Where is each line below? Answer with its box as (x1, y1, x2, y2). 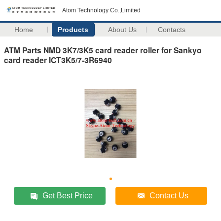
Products (58, 26, 89, 34)
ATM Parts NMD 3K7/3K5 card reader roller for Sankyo (4, 44, 202, 56)
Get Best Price (42, 191, 93, 200)
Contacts (158, 26, 186, 34)
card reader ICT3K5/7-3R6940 (4, 54, 112, 66)
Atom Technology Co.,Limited (62, 7, 141, 14)
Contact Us (149, 191, 189, 200)
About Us (108, 26, 137, 34)
